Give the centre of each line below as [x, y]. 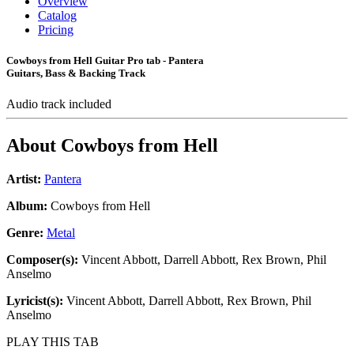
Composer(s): [42, 260]
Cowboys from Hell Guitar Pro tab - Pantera [105, 61]
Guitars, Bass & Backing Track [76, 73]
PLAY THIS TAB [53, 342]
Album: [27, 206]
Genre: [26, 233]
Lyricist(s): [35, 301]
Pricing [56, 30]
